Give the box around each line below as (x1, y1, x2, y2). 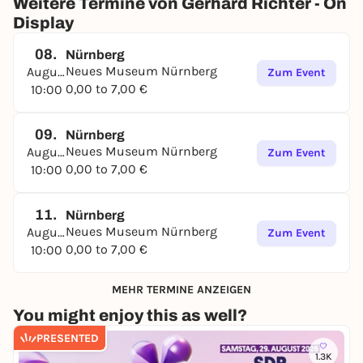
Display (13, 14, 74, 32)
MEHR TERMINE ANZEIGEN (112, 282, 251, 297)
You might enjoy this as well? (13, 306, 247, 324)
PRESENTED (36, 331, 99, 345)
